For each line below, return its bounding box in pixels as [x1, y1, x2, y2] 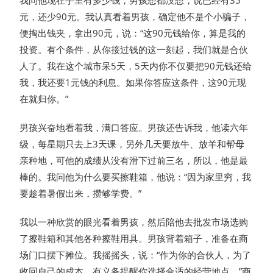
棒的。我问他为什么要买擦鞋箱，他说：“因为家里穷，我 [19, 171, 252, 183]
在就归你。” [19, 93, 69, 105]
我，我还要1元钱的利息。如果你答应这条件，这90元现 [19, 76, 247, 89]
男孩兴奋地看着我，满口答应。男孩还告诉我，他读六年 [19, 121, 249, 134]
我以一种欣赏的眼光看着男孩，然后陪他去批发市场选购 [19, 216, 249, 229]
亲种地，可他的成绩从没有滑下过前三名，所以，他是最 [19, 154, 249, 167]
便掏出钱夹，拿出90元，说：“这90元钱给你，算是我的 [19, 27, 246, 40]
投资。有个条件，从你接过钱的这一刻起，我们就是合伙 [19, 43, 249, 56]
